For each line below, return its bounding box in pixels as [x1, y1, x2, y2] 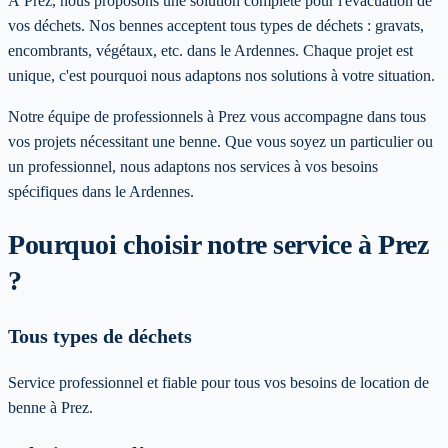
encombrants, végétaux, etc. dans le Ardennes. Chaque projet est [8, 41, 413, 59]
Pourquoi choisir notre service [8, 228, 358, 260]
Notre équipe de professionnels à [8, 107, 218, 125]
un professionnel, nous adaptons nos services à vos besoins [8, 157, 378, 175]
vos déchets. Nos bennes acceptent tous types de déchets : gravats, [8, 16, 424, 34]
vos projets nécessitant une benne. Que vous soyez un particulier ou [8, 132, 433, 150]
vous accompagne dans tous [246, 107, 426, 125]
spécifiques [8, 182, 78, 200]
